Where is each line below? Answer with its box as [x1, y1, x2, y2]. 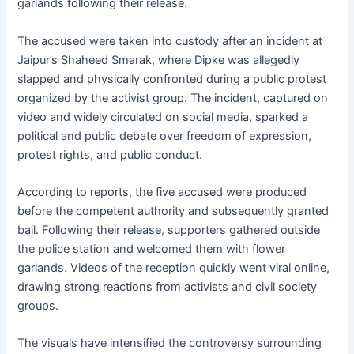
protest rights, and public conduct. [17, 147, 203, 162]
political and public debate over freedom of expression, [17, 128, 312, 143]
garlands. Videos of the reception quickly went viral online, [17, 261, 330, 276]
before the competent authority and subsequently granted [17, 204, 330, 219]
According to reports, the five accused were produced [17, 185, 307, 200]
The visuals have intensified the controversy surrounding [17, 336, 322, 351]
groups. [17, 299, 59, 314]
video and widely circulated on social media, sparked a [17, 109, 309, 124]
